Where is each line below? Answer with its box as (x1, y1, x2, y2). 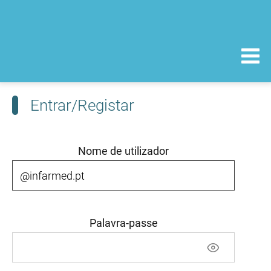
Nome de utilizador (78, 145, 169, 157)
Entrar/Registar (30, 96, 134, 114)
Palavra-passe (89, 217, 158, 229)
